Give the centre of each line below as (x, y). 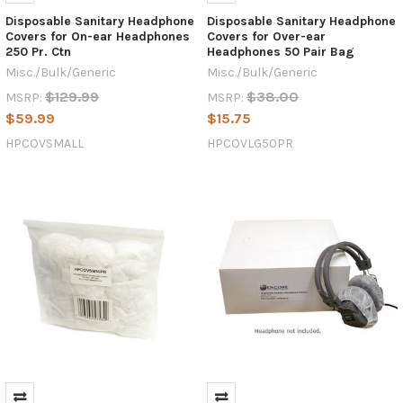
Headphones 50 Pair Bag (280, 51)
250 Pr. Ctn (38, 51)
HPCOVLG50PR (250, 143)
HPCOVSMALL (44, 143)
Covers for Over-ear (266, 36)
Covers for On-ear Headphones (97, 36)
